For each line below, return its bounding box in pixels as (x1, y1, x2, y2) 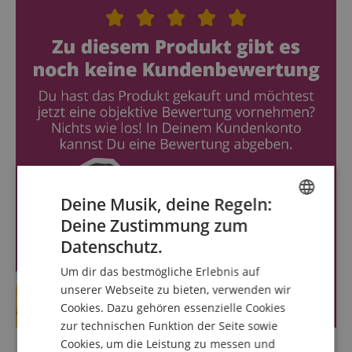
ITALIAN (266, 328, 299, 340)
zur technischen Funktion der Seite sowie (60, 317, 278, 333)
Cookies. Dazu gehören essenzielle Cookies (60, 299, 286, 315)
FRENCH (266, 301, 300, 313)
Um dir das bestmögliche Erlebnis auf (60, 263, 260, 279)
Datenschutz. (60, 235, 163, 258)
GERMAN (266, 247, 303, 260)
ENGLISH (266, 221, 302, 233)
